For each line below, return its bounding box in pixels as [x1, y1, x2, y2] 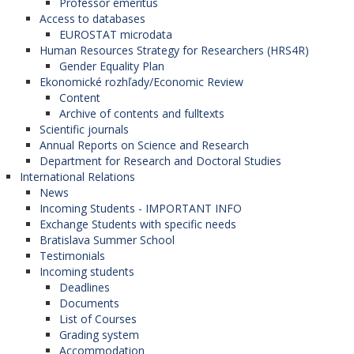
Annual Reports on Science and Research [40, 137, 249, 153]
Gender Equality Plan [59, 58, 164, 74]
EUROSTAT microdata [59, 27, 172, 43]
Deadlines [59, 280, 110, 296]
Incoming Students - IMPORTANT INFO [40, 201, 242, 217]
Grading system [59, 327, 139, 343]
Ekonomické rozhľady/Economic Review [40, 74, 243, 90]
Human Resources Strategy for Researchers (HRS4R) [40, 43, 309, 58]
